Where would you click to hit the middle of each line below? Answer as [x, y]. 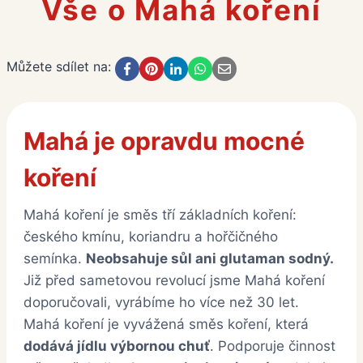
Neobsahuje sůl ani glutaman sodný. [210, 259]
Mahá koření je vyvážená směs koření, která [166, 325]
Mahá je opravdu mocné [164, 141]
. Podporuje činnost [273, 346]
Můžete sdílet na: [59, 67]
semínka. [55, 259]
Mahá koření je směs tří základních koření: [160, 215]
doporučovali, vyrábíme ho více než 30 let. [161, 303]
